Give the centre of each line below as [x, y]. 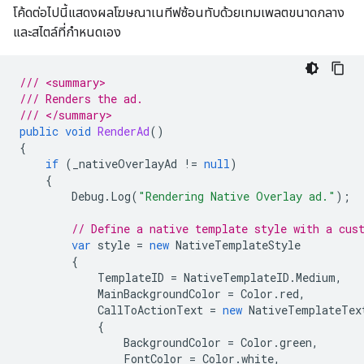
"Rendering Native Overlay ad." [237, 196]
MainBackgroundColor [159, 294]
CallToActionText [150, 310]
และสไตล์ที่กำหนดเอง [67, 32]
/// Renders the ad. [81, 99]
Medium [316, 277]
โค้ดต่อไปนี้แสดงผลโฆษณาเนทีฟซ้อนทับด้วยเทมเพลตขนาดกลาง [179, 13]
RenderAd [123, 131]
